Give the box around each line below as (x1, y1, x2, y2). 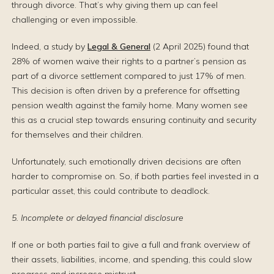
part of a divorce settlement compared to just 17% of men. (12, 70, 246, 81)
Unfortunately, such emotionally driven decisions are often (12, 156, 241, 167)
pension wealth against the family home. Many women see (12, 100, 248, 111)
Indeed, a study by (12, 41, 87, 52)
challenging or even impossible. (12, 14, 138, 25)
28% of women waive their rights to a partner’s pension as (12, 56, 246, 67)
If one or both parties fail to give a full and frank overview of (12, 239, 250, 250)
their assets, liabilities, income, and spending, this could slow (12, 254, 252, 265)
